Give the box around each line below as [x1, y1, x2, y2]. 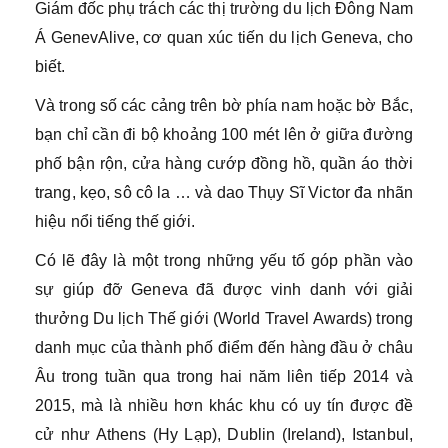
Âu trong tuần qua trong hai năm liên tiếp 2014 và [35, 368, 413, 385]
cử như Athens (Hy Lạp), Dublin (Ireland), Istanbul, [35, 426, 413, 443]
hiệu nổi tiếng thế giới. [35, 213, 196, 230]
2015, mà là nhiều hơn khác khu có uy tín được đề [35, 397, 413, 414]
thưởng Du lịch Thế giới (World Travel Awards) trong [35, 310, 413, 327]
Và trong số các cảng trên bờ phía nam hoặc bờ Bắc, [35, 97, 414, 114]
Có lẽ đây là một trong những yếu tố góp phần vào [35, 252, 413, 269]
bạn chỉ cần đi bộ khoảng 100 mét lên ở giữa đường [35, 126, 413, 143]
